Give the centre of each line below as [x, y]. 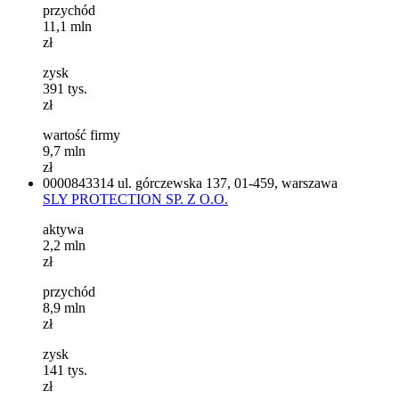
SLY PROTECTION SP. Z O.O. [135, 199]
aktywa [63, 229]
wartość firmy [81, 134]
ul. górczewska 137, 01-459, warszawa [228, 183]
